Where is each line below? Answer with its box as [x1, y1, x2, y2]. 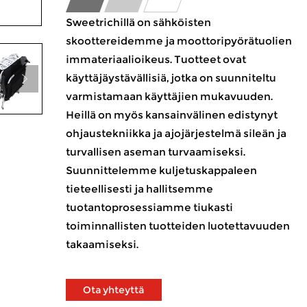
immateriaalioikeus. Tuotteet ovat [65, 53, 246, 66]
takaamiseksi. [65, 238, 138, 251]
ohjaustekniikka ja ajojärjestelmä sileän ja [65, 127, 286, 140]
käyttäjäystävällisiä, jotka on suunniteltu [65, 71, 276, 84]
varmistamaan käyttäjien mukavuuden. [65, 90, 273, 103]
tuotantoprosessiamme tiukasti [65, 201, 233, 214]
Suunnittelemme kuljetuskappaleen [65, 164, 257, 177]
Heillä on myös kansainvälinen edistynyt [65, 108, 278, 121]
